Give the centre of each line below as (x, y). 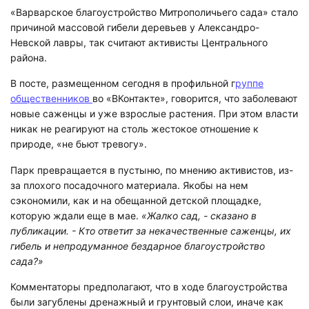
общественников (51, 99)
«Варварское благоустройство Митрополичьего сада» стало (154, 12)
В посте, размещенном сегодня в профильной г (123, 83)
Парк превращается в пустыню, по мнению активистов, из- (152, 170)
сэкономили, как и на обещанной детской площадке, (136, 200)
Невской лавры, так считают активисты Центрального (139, 42)
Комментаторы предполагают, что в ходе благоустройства (149, 287)
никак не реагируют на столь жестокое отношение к (134, 129)
